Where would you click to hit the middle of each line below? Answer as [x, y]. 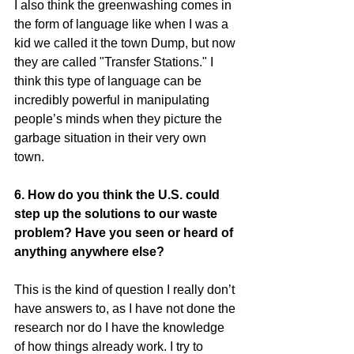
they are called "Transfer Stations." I [115, 62]
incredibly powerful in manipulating [113, 100]
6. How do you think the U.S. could [119, 194]
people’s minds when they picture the [120, 119]
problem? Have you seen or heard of [125, 232]
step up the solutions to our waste [117, 213]
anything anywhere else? [89, 251]
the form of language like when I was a [123, 24]
